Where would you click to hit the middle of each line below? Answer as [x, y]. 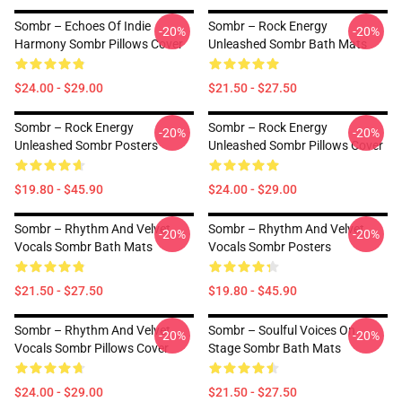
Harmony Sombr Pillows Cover [99, 44]
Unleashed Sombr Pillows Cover [296, 145]
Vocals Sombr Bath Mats [83, 247]
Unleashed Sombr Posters [86, 145]
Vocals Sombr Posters [270, 247]
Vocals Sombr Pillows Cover [92, 348]
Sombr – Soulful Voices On [282, 330]
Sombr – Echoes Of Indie [83, 26]
